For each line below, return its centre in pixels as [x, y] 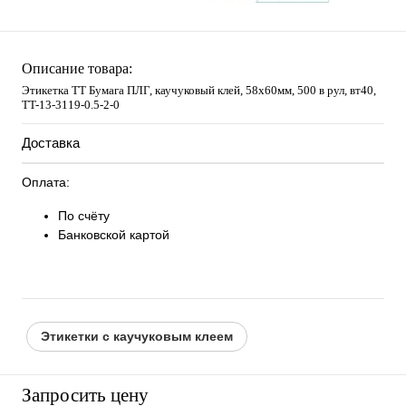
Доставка [51, 142]
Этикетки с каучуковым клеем [137, 336]
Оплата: [46, 182]
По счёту [84, 215]
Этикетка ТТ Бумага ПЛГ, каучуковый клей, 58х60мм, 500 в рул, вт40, [199, 90]
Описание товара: [77, 68]
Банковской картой [114, 234]
